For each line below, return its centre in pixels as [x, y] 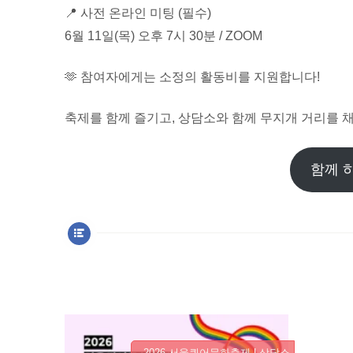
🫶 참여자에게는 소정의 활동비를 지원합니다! [192, 77]
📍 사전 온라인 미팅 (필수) [138, 13]
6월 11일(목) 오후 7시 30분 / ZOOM [163, 36]
